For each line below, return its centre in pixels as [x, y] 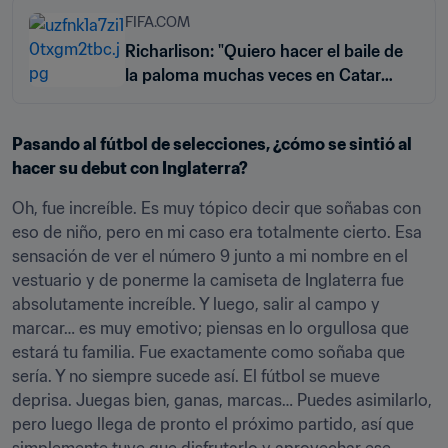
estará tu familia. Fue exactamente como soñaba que [208, 352]
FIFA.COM [157, 22]
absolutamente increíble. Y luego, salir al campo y [196, 304]
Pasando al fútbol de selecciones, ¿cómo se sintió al [212, 144]
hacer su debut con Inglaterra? [130, 168]
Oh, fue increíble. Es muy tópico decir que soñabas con [216, 208]
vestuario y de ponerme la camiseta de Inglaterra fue [208, 280]
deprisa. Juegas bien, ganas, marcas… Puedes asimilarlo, [222, 400]
